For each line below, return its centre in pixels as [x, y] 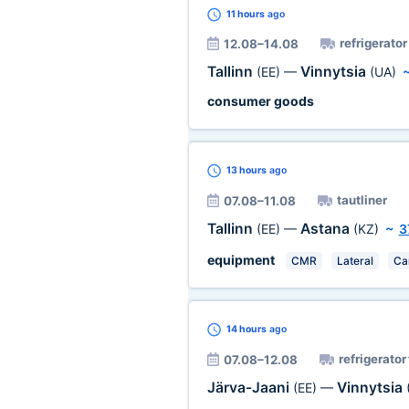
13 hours [246, 170]
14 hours [246, 329]
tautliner [362, 200]
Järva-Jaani [250, 388]
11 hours [245, 14]
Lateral [355, 261]
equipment [241, 260]
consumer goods [260, 101]
